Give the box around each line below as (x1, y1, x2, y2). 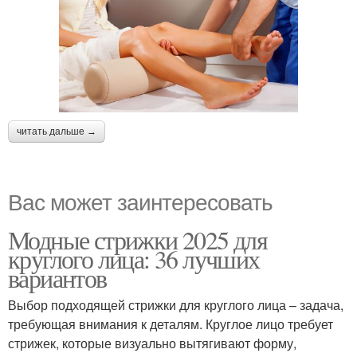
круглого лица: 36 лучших (8, 241, 260, 277)
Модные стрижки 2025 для (8, 222, 268, 257)
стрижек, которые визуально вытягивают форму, (8, 334, 296, 353)
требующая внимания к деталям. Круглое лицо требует (8, 315, 333, 334)
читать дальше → (17, 126, 96, 138)
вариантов (8, 261, 107, 296)
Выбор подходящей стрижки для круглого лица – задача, (8, 296, 343, 315)
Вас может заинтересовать (8, 185, 273, 218)
